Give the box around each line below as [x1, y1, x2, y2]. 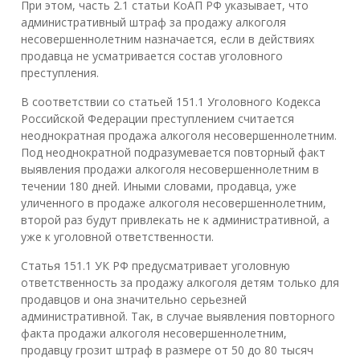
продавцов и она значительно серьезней [21, 291, 247, 307]
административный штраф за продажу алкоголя [21, 14, 286, 30]
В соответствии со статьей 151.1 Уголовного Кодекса [21, 93, 321, 109]
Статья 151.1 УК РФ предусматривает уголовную [21, 257, 290, 273]
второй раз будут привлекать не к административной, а [21, 211, 329, 227]
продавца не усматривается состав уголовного [21, 47, 283, 63]
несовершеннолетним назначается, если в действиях [21, 31, 314, 47]
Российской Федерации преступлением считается [21, 110, 294, 126]
